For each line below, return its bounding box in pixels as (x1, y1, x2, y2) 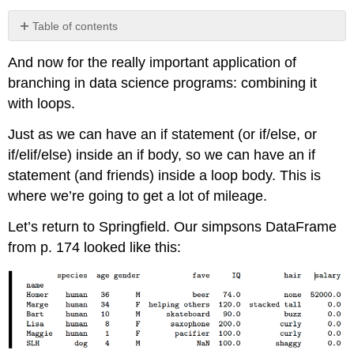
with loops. (8, 96, 76, 112)
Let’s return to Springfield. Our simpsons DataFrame (8, 218, 337, 235)
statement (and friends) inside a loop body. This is (8, 167, 322, 183)
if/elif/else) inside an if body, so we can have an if (8, 146, 316, 163)
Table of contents (32, 19, 119, 32)
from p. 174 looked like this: (8, 239, 182, 255)
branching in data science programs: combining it (8, 75, 318, 92)
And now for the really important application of (8, 55, 297, 71)
